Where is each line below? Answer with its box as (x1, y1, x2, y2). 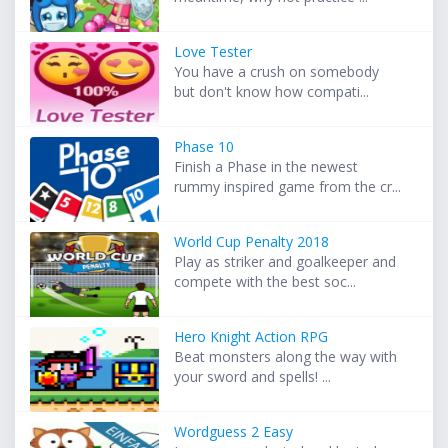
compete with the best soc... (174, 272, 357, 292)
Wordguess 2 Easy (174, 422, 294, 442)
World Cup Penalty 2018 (174, 232, 330, 252)
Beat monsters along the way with (174, 347, 398, 367)
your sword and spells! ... (174, 367, 332, 387)
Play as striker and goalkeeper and (174, 252, 397, 272)
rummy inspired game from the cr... (174, 177, 402, 197)
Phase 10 (174, 137, 235, 157)
